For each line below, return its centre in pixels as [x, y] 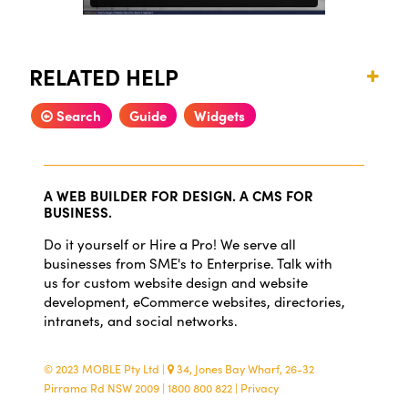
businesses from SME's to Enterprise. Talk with [188, 263]
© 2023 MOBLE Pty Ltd [102, 368]
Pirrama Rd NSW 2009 [103, 387]
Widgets [220, 116]
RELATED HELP [104, 76]
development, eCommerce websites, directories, [194, 301]
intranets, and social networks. [141, 320]
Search [77, 115]
